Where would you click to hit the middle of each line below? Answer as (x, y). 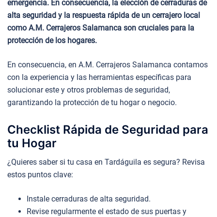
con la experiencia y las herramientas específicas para (99, 77)
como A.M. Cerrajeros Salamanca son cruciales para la (101, 28)
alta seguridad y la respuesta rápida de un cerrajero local (104, 15)
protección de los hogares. (52, 40)
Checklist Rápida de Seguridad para (108, 129)
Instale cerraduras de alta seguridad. (89, 199)
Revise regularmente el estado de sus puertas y (107, 211)
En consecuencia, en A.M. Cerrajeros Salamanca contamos (108, 64)
